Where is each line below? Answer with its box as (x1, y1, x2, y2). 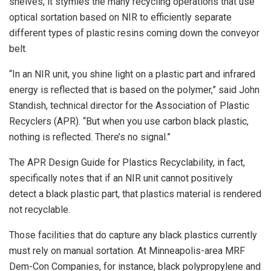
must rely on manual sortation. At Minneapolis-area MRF (9, 244, 245, 256)
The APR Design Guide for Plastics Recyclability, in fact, (9, 156, 245, 168)
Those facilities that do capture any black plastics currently (9, 229, 257, 241)
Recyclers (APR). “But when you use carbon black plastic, (9, 115, 249, 127)
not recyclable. (9, 203, 70, 215)
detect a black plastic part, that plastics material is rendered (9, 188, 261, 200)
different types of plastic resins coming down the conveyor (9, 27, 260, 39)
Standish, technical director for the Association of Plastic (9, 99, 249, 111)
